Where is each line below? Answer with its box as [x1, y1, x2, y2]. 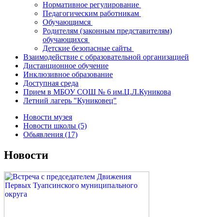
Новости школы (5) [23, 122, 87, 130]
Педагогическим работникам [43, 9, 141, 17]
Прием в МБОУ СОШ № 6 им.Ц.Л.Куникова [23, 88, 171, 96]
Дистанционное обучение [23, 62, 108, 70]
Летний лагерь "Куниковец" [23, 96, 117, 105]
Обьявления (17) [23, 130, 77, 139]
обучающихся [43, 35, 90, 44]
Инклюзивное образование [23, 70, 113, 78]
